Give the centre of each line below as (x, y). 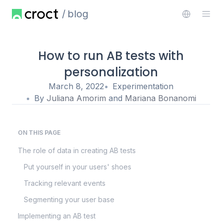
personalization (111, 72)
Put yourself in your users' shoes (78, 167)
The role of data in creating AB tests (77, 150)
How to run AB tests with (111, 56)
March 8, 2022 (76, 86)
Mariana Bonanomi (161, 98)
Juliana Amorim (76, 98)
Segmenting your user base (69, 199)
